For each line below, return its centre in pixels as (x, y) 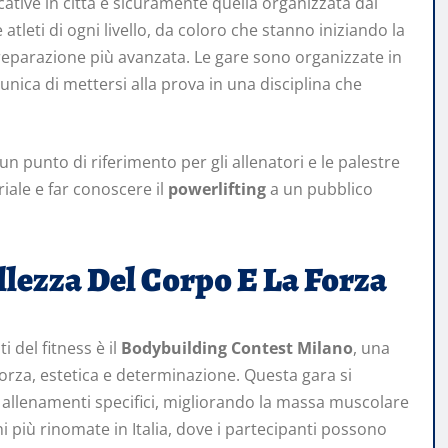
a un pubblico (319, 189)
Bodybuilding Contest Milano (237, 348)
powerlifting (217, 189)
